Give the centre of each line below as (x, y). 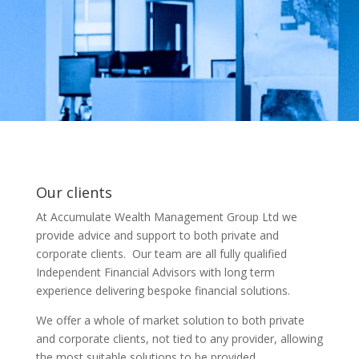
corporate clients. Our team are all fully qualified (161, 254)
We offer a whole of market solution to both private (170, 320)
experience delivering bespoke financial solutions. (163, 290)
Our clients (74, 192)
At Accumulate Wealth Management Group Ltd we (166, 217)
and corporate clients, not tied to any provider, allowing (179, 339)
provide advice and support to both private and (157, 235)
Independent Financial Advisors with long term (155, 272)
